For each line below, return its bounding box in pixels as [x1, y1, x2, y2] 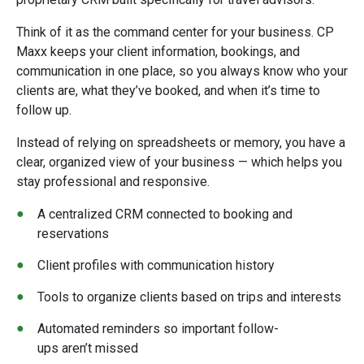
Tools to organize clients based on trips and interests [37, 289, 341, 305]
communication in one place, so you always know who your [16, 63, 348, 79]
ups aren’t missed [37, 340, 138, 356]
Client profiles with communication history [37, 258, 275, 273]
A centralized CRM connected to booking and [37, 206, 292, 222]
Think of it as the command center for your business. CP [16, 24, 334, 40]
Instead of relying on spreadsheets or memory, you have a [16, 135, 345, 150]
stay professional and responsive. [16, 174, 210, 189]
